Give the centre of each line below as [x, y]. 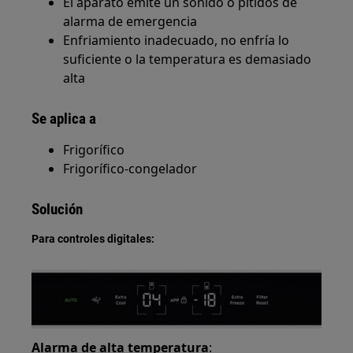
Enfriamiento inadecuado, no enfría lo [176, 40]
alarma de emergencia [130, 21]
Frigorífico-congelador [130, 169]
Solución [58, 209]
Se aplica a [64, 119]
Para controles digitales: [93, 239]
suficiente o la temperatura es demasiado [188, 59]
